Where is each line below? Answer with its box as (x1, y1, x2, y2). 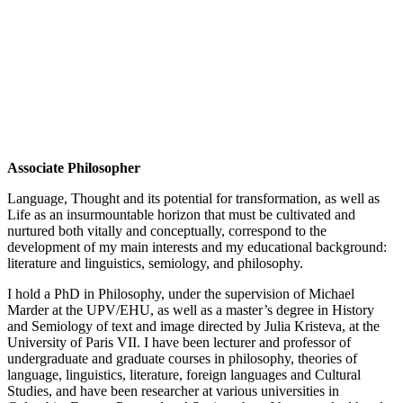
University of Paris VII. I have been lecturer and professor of (7, 335, 351, 351)
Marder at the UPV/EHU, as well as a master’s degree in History (7, 302, 374, 318)
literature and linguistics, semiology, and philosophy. (7, 255, 303, 272)
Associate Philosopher (7, 160, 140, 176)
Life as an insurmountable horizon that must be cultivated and (7, 207, 355, 223)
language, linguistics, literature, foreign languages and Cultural (7, 367, 361, 383)
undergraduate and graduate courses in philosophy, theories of (7, 351, 357, 367)
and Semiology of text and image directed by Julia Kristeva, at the (7, 318, 380, 335)
